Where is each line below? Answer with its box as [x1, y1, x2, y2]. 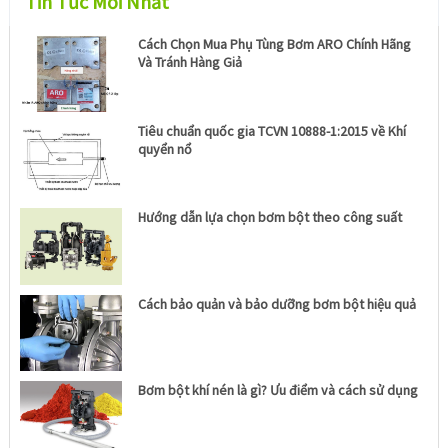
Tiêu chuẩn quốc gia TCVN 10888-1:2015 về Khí [138, 121, 407, 140]
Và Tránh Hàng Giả [138, 53, 243, 72]
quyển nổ [138, 139, 193, 158]
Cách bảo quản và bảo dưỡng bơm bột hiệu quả [138, 294, 417, 313]
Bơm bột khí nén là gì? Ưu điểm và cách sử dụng [138, 381, 419, 400]
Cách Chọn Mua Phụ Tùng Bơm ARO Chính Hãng [138, 35, 412, 54]
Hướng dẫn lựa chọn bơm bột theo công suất [138, 208, 403, 227]
